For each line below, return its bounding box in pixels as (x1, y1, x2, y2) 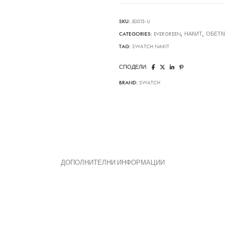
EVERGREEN (154, 31, 181, 38)
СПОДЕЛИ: (119, 64, 148, 71)
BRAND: (119, 79, 140, 86)
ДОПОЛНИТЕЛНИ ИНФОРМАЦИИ (60, 158, 165, 167)
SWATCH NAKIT (132, 43, 170, 50)
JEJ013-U (132, 18, 151, 25)
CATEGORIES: (119, 31, 154, 38)
